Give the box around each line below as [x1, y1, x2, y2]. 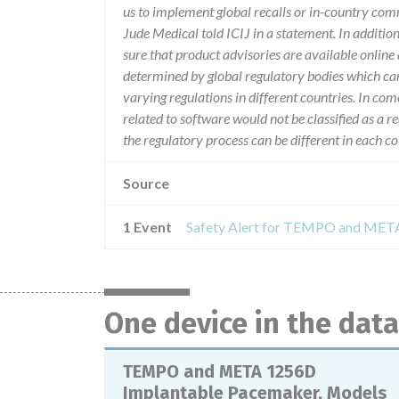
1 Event [123, 218, 172, 235]
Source [123, 175, 169, 191]
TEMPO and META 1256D [123, 361, 316, 382]
